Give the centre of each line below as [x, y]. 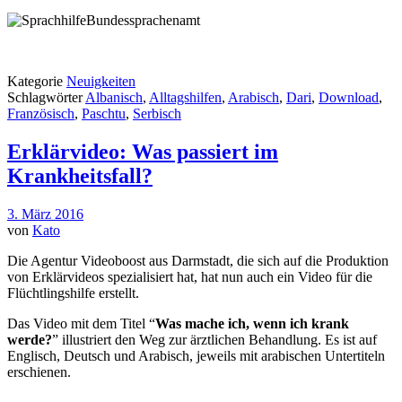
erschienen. [39, 372]
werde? [30, 340]
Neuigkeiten [101, 82]
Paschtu [104, 114]
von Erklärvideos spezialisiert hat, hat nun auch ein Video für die [190, 277]
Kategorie [37, 82]
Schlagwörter [46, 98]
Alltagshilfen [185, 98]
